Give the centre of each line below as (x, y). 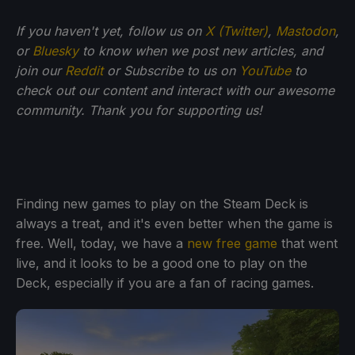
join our (40, 70)
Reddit (84, 70)
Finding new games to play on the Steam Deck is (162, 203)
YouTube (265, 70)
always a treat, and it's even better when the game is (174, 223)
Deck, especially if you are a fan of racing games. (165, 282)
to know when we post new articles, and (201, 50)
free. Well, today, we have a (101, 243)
